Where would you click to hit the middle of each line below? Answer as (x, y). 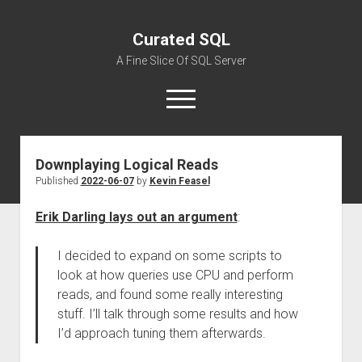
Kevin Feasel (179, 181)
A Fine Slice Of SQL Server (181, 61)
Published (58, 181)
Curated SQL (181, 40)
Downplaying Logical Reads (126, 164)
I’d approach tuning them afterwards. (161, 333)
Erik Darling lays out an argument (136, 217)
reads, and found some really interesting (170, 295)
